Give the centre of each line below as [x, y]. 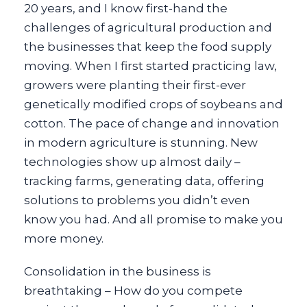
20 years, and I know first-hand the [126, 8]
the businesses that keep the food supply [148, 47]
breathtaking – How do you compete [133, 291]
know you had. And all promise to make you [153, 219]
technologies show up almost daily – [132, 162]
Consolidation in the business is [118, 271]
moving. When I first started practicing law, [150, 66]
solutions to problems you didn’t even [137, 200]
